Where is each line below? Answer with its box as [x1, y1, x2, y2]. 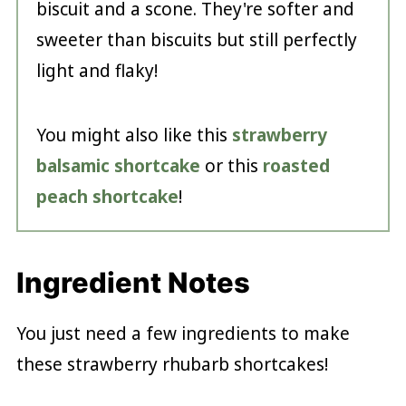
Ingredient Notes [15, 265, 250, 299]
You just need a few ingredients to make [15, 321, 350, 345]
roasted [262, 153, 330, 178]
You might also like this [35, 122, 232, 147]
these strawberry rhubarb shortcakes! [15, 352, 328, 376]
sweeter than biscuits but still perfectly [35, 27, 357, 52]
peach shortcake [35, 184, 179, 208]
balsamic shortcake [35, 153, 200, 178]
